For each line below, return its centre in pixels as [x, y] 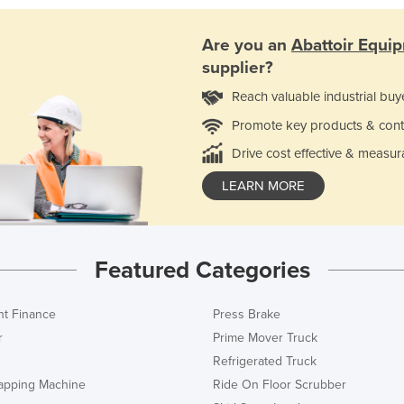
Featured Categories [202, 270]
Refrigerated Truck [265, 361]
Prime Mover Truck [265, 337]
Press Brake [247, 314]
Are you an [247, 46]
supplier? [238, 68]
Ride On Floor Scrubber [280, 384]
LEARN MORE [263, 186]
